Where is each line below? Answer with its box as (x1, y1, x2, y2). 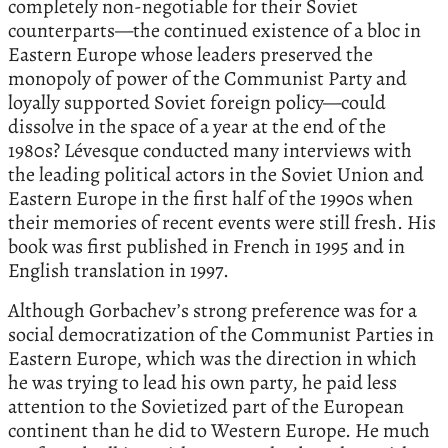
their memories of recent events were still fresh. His (8, 209, 436, 237)
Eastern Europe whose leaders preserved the (8, 41, 373, 69)
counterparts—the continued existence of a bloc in (8, 17, 421, 45)
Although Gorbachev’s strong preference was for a (8, 297, 417, 325)
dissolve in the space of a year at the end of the (8, 113, 386, 141)
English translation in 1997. (8, 257, 229, 285)
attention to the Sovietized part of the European (8, 393, 404, 421)
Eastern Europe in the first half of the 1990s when (8, 185, 413, 213)
